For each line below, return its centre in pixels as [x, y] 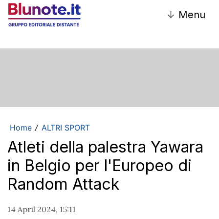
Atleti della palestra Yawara [105, 147]
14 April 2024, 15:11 [42, 209]
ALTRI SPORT [66, 127]
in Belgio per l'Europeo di [99, 165]
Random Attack [63, 184]
